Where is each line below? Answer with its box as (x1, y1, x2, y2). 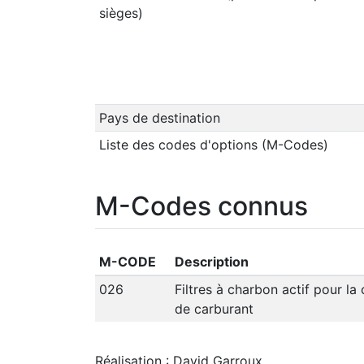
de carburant (174, 300, 253, 317)
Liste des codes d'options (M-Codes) (98, 136, 328, 153)
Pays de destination (98, 109, 220, 126)
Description (174, 253, 249, 270)
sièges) (98, 4, 143, 21)
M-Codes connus (95, 189, 308, 222)
